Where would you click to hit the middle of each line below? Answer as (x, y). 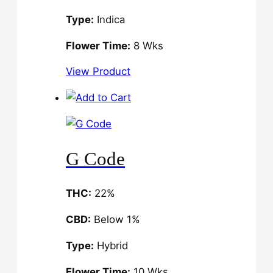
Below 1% (115, 220)
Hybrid (111, 245)
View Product (98, 72)
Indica (109, 19)
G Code (95, 158)
